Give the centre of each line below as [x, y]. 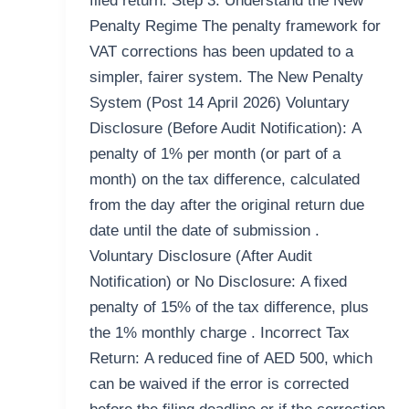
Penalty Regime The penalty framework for [235, 26]
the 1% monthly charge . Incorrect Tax [219, 333]
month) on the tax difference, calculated [224, 180]
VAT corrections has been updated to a [221, 52]
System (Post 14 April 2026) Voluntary [219, 103]
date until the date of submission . [204, 231]
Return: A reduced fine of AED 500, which [231, 359]
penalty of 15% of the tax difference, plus [229, 308]
